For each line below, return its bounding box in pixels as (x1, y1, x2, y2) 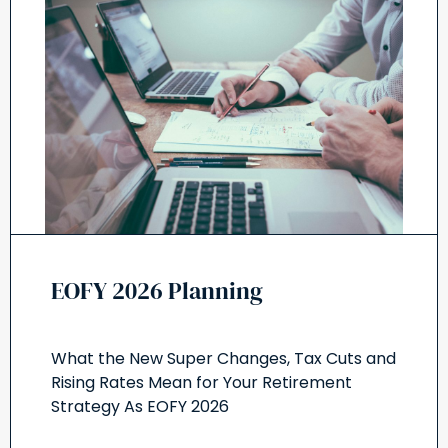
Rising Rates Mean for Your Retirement (51, 371, 352, 394)
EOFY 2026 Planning (51, 274, 263, 307)
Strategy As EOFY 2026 (51, 395, 229, 418)
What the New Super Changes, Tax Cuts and (51, 347, 396, 370)
